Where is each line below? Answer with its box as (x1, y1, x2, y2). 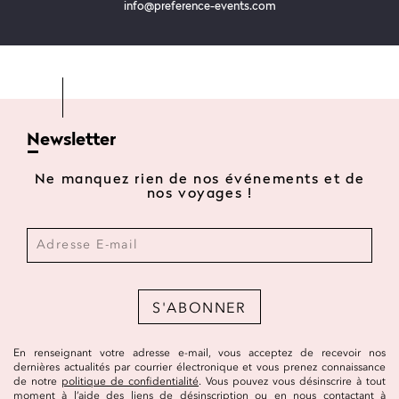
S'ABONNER (152, 297, 247, 316)
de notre (13, 374, 61, 387)
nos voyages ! (146, 186, 253, 201)
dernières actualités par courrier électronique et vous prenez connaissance (13, 360, 386, 373)
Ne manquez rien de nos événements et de (34, 172, 365, 187)
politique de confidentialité (61, 374, 199, 387)
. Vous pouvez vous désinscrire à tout (199, 374, 386, 387)
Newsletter (27, 131, 116, 150)
